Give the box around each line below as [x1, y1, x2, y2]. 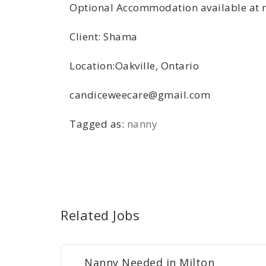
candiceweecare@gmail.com [69, 88, 210, 102]
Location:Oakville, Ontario [69, 59, 199, 72]
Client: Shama [69, 30, 138, 43]
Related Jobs [61, 206, 140, 224]
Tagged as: [69, 117, 127, 131]
